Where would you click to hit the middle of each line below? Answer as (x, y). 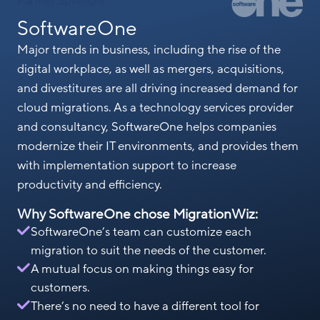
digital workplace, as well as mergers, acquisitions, (151, 69)
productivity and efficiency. (90, 185)
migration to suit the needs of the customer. (149, 250)
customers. (60, 287)
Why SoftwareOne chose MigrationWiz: (137, 214)
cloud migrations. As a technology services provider (155, 107)
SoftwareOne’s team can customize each (141, 232)
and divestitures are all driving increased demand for (157, 88)
